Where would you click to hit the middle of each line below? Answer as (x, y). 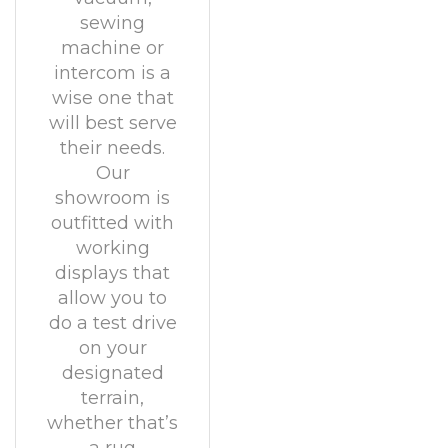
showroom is (112, 198)
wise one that (112, 98)
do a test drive (112, 323)
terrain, (112, 398)
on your (112, 348)
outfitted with (112, 223)
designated (112, 373)
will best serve (112, 123)
